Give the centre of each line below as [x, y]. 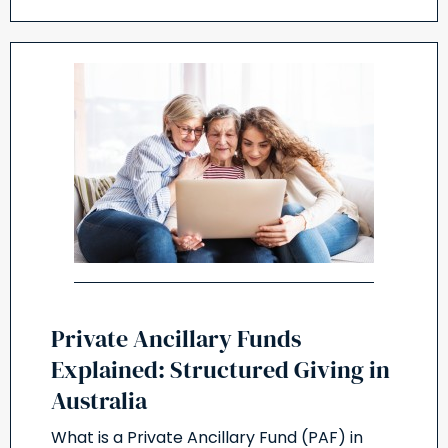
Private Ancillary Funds [176, 339]
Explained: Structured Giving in [220, 370]
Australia [99, 401]
